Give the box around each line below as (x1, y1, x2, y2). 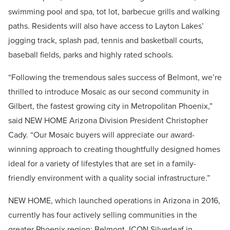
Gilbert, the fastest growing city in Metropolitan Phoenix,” (8, 100, 213, 112)
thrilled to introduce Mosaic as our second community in (8, 86, 209, 98)
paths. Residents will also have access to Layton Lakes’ (8, 20, 204, 32)
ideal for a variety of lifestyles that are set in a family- (8, 158, 196, 170)
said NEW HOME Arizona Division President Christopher (8, 114, 208, 127)
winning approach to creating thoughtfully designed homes (8, 143, 220, 156)
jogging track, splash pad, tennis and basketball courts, (8, 34, 203, 47)
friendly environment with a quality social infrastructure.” (8, 172, 210, 184)
